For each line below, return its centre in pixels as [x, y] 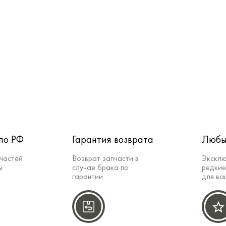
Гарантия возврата [113, 140]
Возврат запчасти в [105, 159]
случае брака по [100, 168]
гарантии [88, 177]
